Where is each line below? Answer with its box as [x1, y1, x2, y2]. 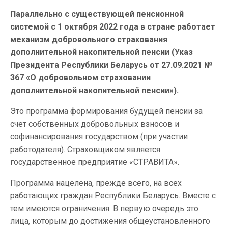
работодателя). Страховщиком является [10, 145, 160, 154]
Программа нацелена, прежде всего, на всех [10, 178, 182, 188]
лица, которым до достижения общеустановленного [10, 216, 210, 226]
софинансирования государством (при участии [10, 132, 188, 141]
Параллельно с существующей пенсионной [10, 9, 184, 19]
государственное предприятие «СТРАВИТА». [10, 157, 179, 167]
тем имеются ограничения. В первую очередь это [10, 204, 198, 213]
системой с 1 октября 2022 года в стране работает [10, 22, 215, 32]
